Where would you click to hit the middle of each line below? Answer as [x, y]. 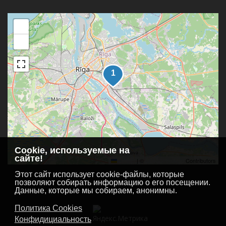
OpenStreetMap [165, 160]
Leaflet [126, 160]
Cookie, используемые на [72, 150]
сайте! [29, 158]
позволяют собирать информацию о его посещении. [112, 182]
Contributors [200, 160]
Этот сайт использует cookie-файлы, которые [99, 174]
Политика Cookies [48, 208]
